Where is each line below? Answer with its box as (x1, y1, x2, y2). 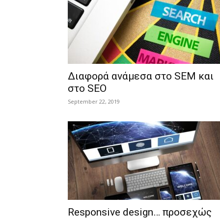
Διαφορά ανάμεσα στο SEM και (68, 70, 214, 82)
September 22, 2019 (68, 98, 120, 105)
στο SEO (68, 82, 107, 94)
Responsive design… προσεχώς (68, 206, 212, 218)
